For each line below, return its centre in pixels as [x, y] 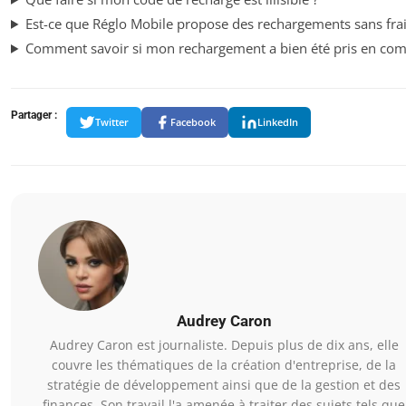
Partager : [34, 115]
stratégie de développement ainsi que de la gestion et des [224, 384]
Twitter [112, 122]
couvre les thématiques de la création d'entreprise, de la [224, 364]
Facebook [193, 122]
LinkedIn [278, 122]
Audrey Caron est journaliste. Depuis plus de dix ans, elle [224, 344]
